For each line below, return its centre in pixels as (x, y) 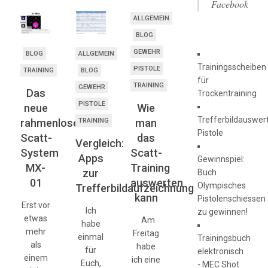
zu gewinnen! (223, 212)
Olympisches (222, 185)
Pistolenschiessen (232, 199)
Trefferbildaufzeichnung (134, 188)
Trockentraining (227, 93)
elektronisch (221, 251)
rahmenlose (49, 123)
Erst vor (36, 205)
